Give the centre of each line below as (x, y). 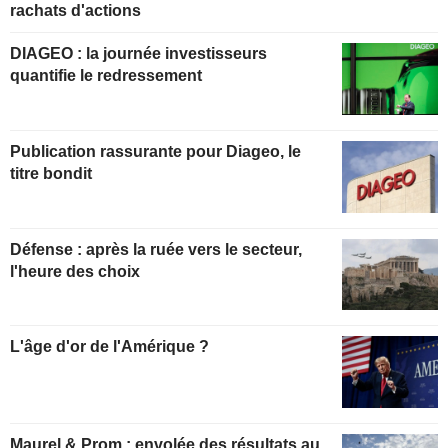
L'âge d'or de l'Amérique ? (109, 347)
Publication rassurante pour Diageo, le (155, 151)
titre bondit (51, 173)
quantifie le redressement (106, 75)
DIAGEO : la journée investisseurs (48, 53)
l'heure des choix (75, 271)
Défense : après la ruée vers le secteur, (156, 249)
